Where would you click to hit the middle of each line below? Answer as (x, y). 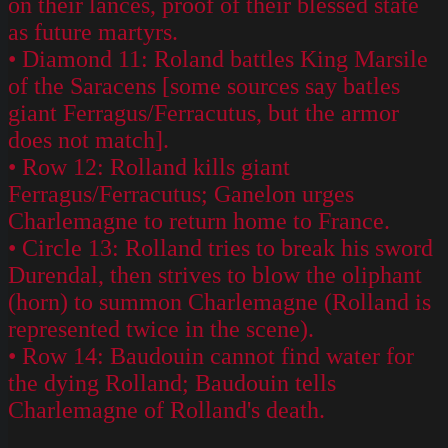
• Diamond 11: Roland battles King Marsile (218, 58)
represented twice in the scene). (161, 328)
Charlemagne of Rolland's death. (166, 409)
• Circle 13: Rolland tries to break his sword (220, 247)
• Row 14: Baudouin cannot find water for (211, 355)
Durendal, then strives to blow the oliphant (215, 274)
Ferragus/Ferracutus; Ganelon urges (181, 193)
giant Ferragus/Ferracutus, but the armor (203, 112)
